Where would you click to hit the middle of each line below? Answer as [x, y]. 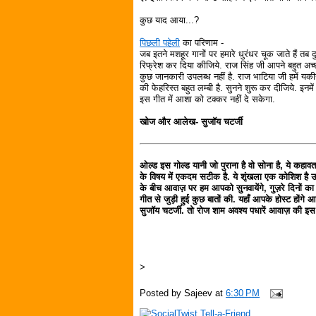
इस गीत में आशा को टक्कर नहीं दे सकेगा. [208, 99]
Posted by [162, 293]
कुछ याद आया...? [170, 20]
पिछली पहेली [160, 42]
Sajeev [199, 293]
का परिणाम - [202, 42]
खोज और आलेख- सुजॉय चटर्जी [192, 121]
